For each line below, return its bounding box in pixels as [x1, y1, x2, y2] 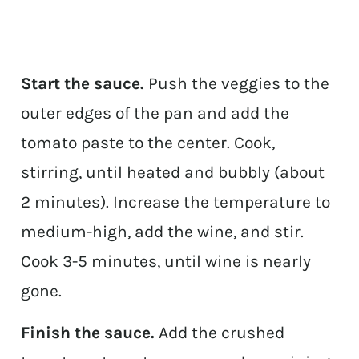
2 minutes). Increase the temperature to [21, 192, 331, 212]
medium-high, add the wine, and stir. [21, 221, 305, 241]
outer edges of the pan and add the [21, 103, 290, 123]
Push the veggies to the [148, 73, 330, 93]
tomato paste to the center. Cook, [21, 132, 276, 152]
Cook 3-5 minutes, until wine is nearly [21, 251, 312, 271]
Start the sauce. [21, 73, 145, 93]
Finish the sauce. [21, 322, 155, 342]
